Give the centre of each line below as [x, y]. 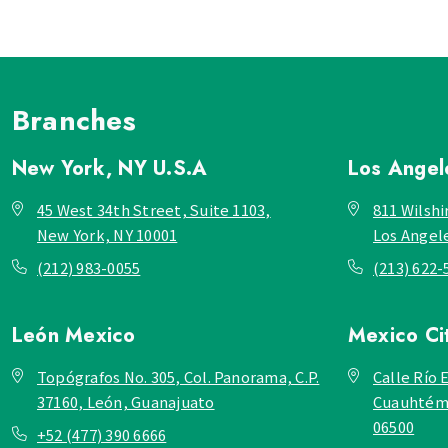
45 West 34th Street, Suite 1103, [154, 209]
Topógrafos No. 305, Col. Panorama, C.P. [178, 376]
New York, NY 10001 [107, 234]
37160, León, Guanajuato [126, 401]
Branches [74, 120]
